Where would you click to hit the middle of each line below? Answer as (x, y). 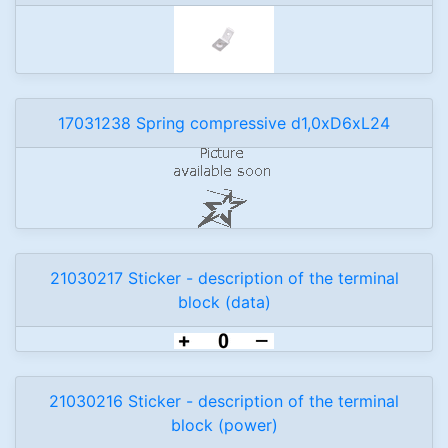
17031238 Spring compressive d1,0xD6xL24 (224, 123)
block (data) (224, 302)
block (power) (224, 425)
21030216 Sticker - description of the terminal (224, 401)
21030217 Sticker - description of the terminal (224, 278)
